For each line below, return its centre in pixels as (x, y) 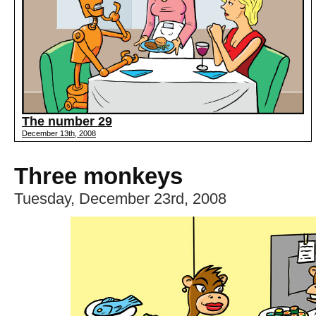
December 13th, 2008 (59, 134)
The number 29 (67, 122)
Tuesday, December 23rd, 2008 (120, 199)
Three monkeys (98, 176)
